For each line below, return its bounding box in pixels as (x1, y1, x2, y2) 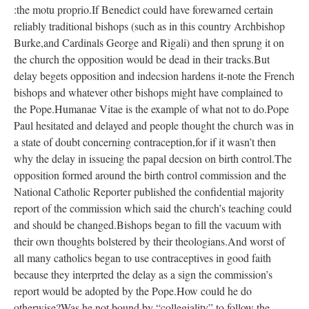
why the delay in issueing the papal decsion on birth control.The (14, 151, 292, 166)
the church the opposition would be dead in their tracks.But (14, 52, 270, 67)
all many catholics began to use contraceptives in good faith (14, 250, 271, 266)
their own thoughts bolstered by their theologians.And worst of (14, 234, 285, 249)
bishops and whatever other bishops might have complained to (14, 85, 283, 100)
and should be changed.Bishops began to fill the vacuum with (14, 217, 281, 232)
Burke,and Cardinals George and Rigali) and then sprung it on (14, 35, 284, 50)
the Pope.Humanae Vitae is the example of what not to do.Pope (14, 101, 289, 117)
